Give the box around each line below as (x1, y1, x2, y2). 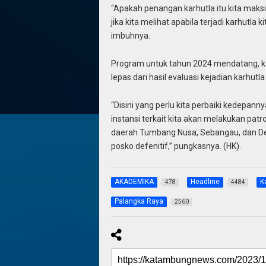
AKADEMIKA (114, 178, 154, 186)
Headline (190, 178, 220, 186)
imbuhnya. (110, 31, 150, 41)
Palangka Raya (114, 197, 163, 206)
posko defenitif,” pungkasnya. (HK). (110, 141, 241, 151)
